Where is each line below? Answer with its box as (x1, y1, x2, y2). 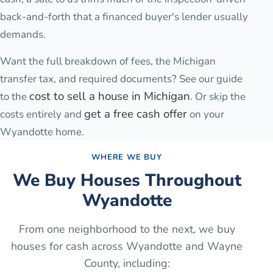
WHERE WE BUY (91, 151, 162, 163)
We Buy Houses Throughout (12, 168, 241, 192)
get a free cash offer (84, 105, 187, 122)
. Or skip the (190, 89, 246, 104)
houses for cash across (11, 238, 126, 253)
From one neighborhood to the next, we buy (18, 221, 235, 236)
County (83, 255, 118, 271)
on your (187, 107, 224, 121)
